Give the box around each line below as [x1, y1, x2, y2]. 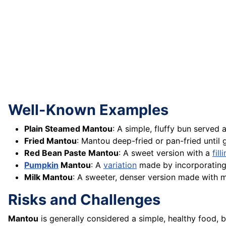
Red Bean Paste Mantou [24, 148, 119, 158]
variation [103, 160, 137, 171]
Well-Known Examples [8, 101, 168, 119]
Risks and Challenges [8, 191, 160, 209]
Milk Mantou [24, 172, 73, 183]
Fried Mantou [24, 136, 77, 146]
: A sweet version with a [119, 148, 212, 158]
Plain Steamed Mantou [24, 124, 112, 134]
